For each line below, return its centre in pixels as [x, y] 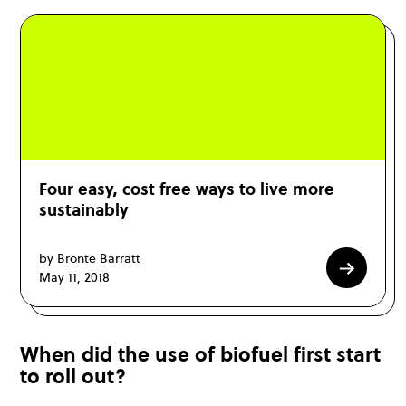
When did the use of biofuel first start [200, 355]
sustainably [84, 210]
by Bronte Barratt [90, 258]
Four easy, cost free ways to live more [187, 189]
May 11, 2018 [74, 277]
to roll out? [73, 377]
